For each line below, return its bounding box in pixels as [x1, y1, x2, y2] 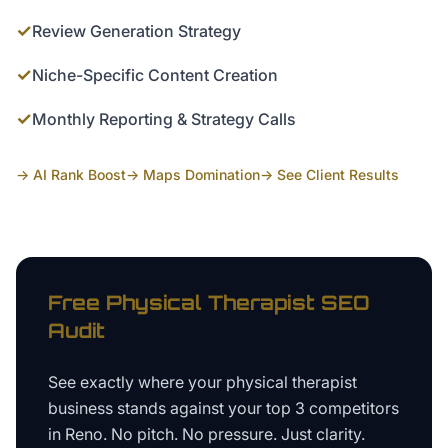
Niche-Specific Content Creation [32, 65, 278, 85]
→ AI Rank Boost [16, 166, 126, 183]
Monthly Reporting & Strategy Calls [32, 109, 296, 129]
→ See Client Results [260, 166, 399, 183]
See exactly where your [48, 372, 226, 392]
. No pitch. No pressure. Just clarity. [103, 424, 365, 444]
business [48, 398, 113, 418]
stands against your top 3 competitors [113, 398, 399, 418]
